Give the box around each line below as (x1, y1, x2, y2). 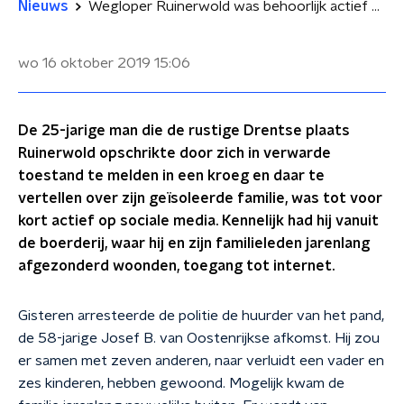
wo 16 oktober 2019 (18, 56, 151, 70)
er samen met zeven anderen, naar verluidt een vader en (18, 353, 384, 368)
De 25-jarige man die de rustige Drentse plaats (18, 124, 350, 138)
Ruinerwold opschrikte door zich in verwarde (18, 146, 331, 161)
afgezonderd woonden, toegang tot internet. (18, 259, 335, 273)
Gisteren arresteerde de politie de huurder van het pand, (18, 308, 384, 323)
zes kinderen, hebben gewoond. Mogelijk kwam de (18, 376, 344, 390)
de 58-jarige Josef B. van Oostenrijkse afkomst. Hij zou (18, 331, 380, 345)
